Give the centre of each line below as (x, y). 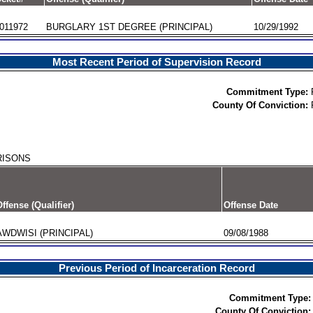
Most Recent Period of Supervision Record (156, 62)
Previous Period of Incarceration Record (156, 268)
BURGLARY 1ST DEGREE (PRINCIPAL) (129, 27)
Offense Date (250, 205)
